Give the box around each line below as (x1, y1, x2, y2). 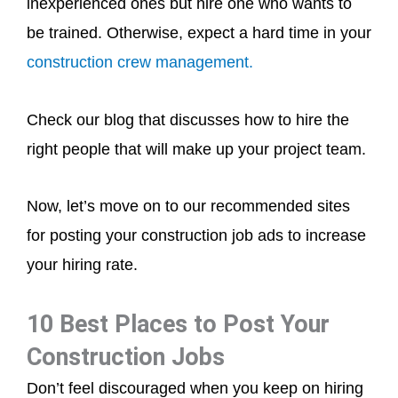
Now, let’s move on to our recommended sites (27, 197, 350, 215)
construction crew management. (27, 53, 253, 71)
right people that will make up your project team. (27, 139, 366, 158)
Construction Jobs (27, 342, 225, 371)
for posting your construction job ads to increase (27, 227, 366, 244)
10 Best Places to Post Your (27, 309, 330, 338)
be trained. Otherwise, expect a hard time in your (27, 24, 371, 42)
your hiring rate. (27, 256, 142, 274)
